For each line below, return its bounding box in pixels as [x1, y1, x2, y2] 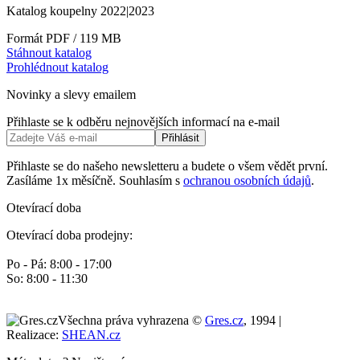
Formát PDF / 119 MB [6, 31, 121, 46]
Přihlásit [162, 132, 199, 145]
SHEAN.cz [62, 328, 121, 342]
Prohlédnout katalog [6, 60, 108, 75]
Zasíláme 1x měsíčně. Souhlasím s [6, 174, 183, 188]
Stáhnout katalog [6, 46, 92, 60]
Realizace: [6, 328, 62, 342]
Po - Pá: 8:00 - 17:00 [6, 257, 112, 272]
